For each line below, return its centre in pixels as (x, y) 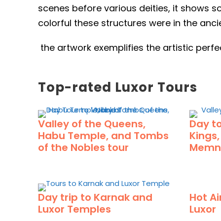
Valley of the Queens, (92, 124)
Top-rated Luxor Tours (118, 87)
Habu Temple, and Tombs (103, 136)
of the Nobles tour (83, 147)
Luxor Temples (74, 209)
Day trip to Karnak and (95, 197)
